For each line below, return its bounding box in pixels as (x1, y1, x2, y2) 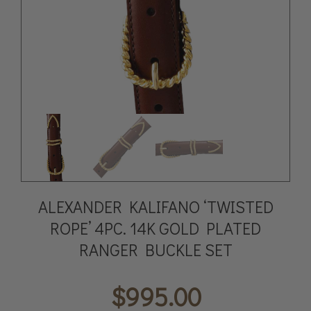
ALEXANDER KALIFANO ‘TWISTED (37, 195, 274, 217)
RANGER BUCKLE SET (78, 238, 233, 260)
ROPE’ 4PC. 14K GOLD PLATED (50, 217, 261, 239)
